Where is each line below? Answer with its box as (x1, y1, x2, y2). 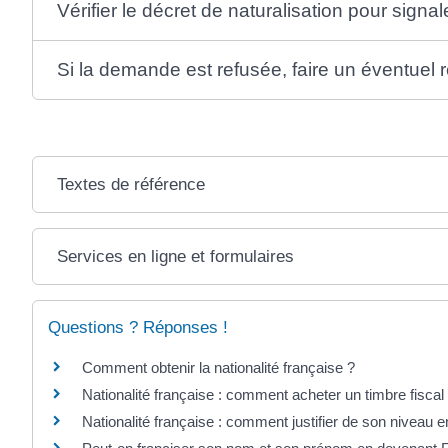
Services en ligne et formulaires (56, 247, 294, 266)
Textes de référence (56, 175, 205, 194)
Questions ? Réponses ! (48, 318, 228, 337)
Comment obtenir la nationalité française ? (82, 359, 355, 376)
